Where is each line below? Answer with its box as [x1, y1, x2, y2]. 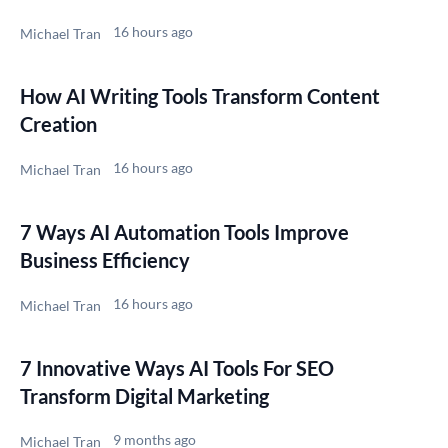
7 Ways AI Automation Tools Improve [20, 219, 349, 244]
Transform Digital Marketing [20, 383, 269, 408]
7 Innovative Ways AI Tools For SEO [20, 355, 334, 380]
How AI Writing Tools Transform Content [20, 83, 380, 108]
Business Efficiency [20, 247, 190, 272]
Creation [20, 111, 97, 136]
